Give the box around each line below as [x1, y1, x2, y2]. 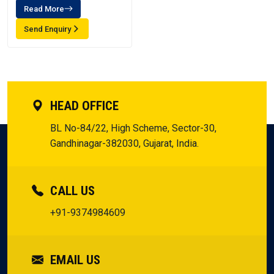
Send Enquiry [24, 24, 71, 34]
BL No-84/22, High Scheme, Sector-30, [50, 122, 217, 134]
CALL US [47, 183, 95, 198]
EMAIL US [47, 253, 100, 267]
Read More [24, 4, 64, 13]
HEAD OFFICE [47, 98, 119, 113]
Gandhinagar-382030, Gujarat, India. [50, 138, 199, 149]
